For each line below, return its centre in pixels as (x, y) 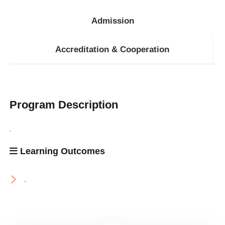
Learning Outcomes (62, 151)
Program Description (64, 104)
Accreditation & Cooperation (112, 49)
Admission (113, 21)
